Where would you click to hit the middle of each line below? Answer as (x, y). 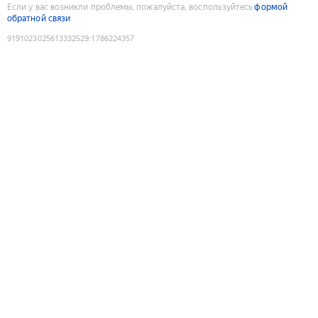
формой (271, 7)
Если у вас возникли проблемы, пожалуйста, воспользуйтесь (130, 7)
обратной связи (39, 18)
